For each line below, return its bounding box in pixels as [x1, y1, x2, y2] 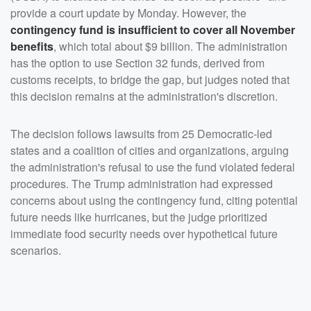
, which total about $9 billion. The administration [53, 38, 287, 55]
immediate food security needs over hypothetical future [10, 226, 278, 242]
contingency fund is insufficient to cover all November [10, 22, 295, 38]
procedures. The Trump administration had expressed [10, 176, 273, 192]
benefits [10, 38, 53, 55]
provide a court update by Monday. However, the [10, 5, 246, 22]
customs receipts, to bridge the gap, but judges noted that [10, 72, 289, 88]
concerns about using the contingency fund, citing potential [10, 192, 298, 209]
